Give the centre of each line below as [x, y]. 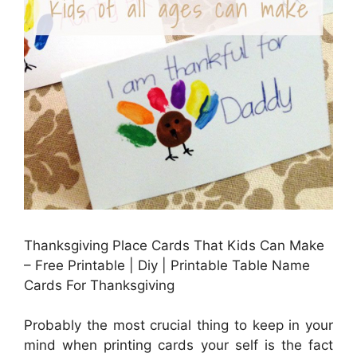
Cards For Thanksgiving [99, 285]
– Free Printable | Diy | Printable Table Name [167, 265]
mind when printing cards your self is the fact [178, 345]
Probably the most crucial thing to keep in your [178, 326]
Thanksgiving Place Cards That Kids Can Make [174, 245]
